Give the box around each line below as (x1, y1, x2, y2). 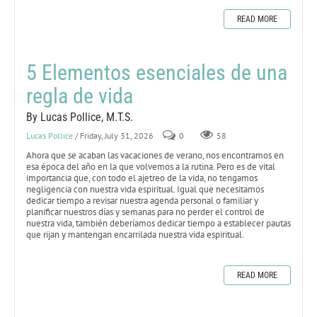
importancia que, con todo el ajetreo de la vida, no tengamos (26, 171, 258, 184)
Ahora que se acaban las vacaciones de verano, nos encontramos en (26, 149, 284, 161)
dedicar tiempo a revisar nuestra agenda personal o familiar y (26, 194, 258, 207)
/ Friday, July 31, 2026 (75, 129, 154, 141)
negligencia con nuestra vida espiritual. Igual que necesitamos (26, 183, 264, 195)
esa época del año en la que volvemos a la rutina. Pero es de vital (26, 160, 275, 173)
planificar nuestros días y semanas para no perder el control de (26, 205, 265, 218)
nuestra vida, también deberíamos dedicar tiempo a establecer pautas (26, 217, 291, 229)
